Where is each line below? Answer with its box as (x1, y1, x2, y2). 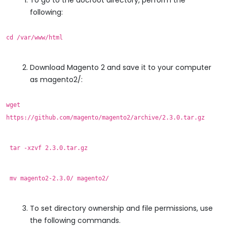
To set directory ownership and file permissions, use (30, 203, 213, 213)
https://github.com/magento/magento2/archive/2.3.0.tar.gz (6, 113, 205, 121)
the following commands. (30, 215, 121, 225)
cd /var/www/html (6, 33, 63, 41)
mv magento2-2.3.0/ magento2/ (6, 174, 109, 182)
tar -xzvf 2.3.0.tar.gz (6, 144, 88, 152)
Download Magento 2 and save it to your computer (30, 62, 211, 72)
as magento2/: (30, 74, 83, 85)
